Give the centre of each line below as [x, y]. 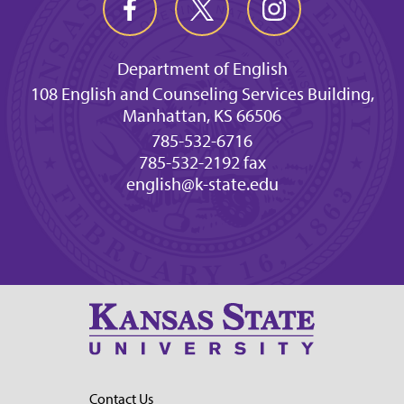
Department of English [202, 69]
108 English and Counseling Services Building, [202, 94]
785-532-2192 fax [202, 162]
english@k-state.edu [202, 184]
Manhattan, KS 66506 [202, 115]
